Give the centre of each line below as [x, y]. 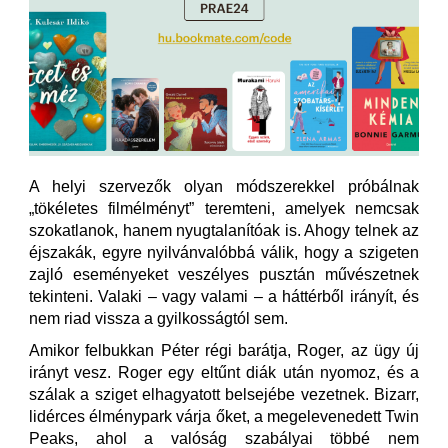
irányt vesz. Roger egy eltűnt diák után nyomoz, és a [224, 372]
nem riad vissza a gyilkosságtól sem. [158, 318]
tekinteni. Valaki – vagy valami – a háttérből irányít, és [224, 296]
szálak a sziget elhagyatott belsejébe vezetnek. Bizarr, [224, 394]
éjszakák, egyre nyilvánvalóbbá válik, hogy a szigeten [224, 252]
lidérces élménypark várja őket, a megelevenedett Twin [224, 416]
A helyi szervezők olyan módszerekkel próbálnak [224, 186]
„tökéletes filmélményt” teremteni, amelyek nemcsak [224, 208]
